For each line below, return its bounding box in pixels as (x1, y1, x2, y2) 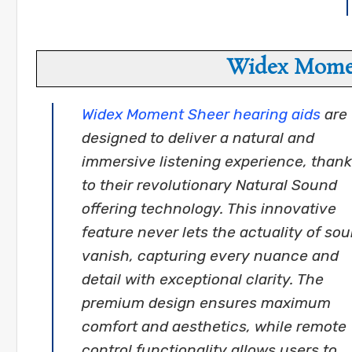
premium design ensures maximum (82, 294, 331, 313)
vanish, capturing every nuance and (82, 247, 339, 266)
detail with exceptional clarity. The (82, 270, 324, 289)
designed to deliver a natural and (82, 129, 314, 148)
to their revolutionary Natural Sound (82, 176, 337, 195)
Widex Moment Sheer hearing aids (82, 105, 321, 124)
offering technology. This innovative (82, 200, 336, 218)
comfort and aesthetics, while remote (82, 317, 346, 336)
